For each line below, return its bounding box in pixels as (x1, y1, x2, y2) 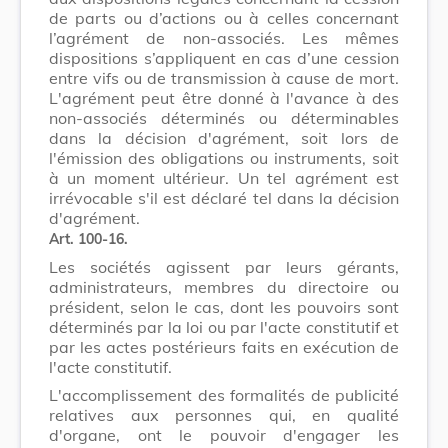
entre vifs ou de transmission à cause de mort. (49, 67, 399, 88)
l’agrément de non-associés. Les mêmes (49, 27, 399, 48)
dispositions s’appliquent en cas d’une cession (49, 47, 399, 68)
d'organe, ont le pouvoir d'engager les (49, 424, 399, 445)
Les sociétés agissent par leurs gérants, (49, 256, 399, 277)
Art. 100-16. (49, 229, 128, 248)
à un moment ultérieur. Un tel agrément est (49, 167, 399, 188)
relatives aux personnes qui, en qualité (49, 404, 399, 425)
